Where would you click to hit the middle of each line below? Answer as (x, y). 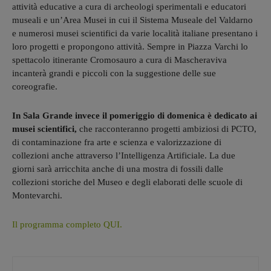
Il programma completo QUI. (68, 224)
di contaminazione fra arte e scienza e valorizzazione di (117, 142)
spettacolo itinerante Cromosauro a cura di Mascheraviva (119, 60)
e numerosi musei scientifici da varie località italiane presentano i (135, 33)
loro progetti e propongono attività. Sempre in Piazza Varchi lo (130, 46)
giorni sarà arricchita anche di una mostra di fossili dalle (118, 168)
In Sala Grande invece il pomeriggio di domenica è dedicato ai (135, 115)
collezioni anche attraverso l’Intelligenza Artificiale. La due (124, 155)
